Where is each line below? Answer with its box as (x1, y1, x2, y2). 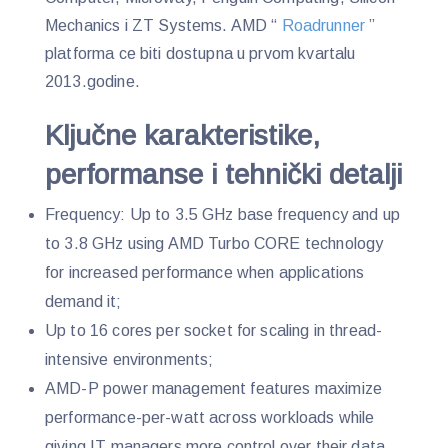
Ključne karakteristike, (45, 120, 320, 152)
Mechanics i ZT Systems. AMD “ (45, 16, 282, 34)
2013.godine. (45, 72, 144, 90)
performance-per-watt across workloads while (45, 409, 375, 427)
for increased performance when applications (45, 264, 365, 282)
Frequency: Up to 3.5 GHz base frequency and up (45, 206, 400, 224)
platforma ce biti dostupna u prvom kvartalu (45, 44, 356, 62)
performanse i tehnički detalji (45, 159, 402, 191)
